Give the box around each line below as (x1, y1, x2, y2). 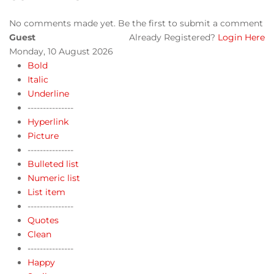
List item (28, 186, 65, 198)
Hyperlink (28, 116, 68, 127)
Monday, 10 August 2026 (9, 45, 113, 57)
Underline (28, 87, 69, 99)
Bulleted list (28, 158, 79, 169)
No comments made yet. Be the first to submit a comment (9, 17, 263, 29)
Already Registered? (129, 31, 218, 43)
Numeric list (28, 172, 80, 183)
